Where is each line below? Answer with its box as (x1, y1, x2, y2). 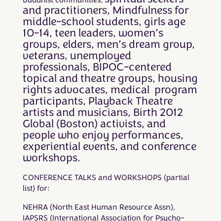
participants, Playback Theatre (22, 96, 173, 108)
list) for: (22, 184, 49, 193)
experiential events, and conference (22, 141, 196, 153)
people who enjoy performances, (22, 130, 184, 142)
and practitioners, (22, 5, 112, 17)
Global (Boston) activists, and (22, 118, 166, 130)
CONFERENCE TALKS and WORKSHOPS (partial (22, 174, 189, 182)
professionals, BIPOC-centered (22, 62, 172, 74)
